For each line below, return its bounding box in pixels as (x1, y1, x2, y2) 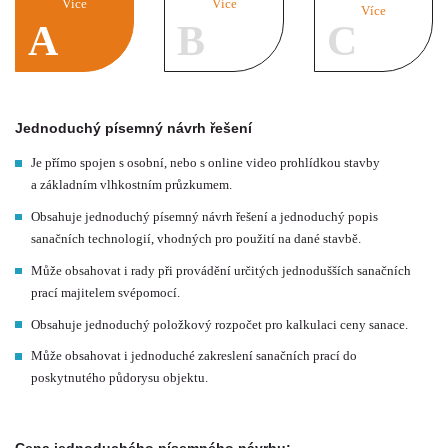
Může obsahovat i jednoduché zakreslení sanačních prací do (31, 348, 358, 364)
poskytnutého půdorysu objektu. (31, 370, 209, 386)
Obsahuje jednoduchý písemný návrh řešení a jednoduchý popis (31, 209, 379, 225)
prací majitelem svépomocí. (31, 284, 181, 300)
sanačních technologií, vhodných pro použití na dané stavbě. (31, 231, 362, 247)
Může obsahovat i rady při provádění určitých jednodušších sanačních (31, 262, 412, 278)
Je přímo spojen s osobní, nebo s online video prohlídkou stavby (31, 155, 381, 171)
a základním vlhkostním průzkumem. (31, 177, 233, 193)
